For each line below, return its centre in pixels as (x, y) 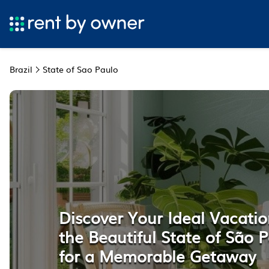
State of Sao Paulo (80, 69)
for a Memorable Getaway (158, 255)
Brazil (21, 69)
